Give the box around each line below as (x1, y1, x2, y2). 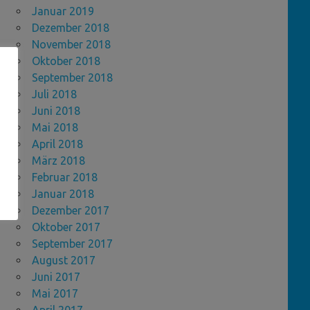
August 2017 (32, 254, 95, 267)
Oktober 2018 (32, 55, 100, 68)
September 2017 (32, 237, 113, 250)
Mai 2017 (32, 287, 78, 300)
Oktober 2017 (32, 221, 100, 234)
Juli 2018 (32, 88, 77, 101)
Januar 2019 (32, 5, 94, 18)
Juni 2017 (32, 271, 80, 284)
